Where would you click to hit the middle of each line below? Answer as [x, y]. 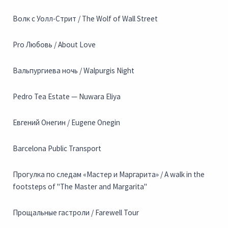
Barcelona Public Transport [57, 149]
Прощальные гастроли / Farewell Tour [76, 213]
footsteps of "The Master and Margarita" [80, 187]
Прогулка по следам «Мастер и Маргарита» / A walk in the [109, 175]
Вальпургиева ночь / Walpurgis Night [74, 71]
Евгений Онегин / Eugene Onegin [66, 123]
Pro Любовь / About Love [54, 45]
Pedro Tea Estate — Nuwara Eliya [67, 97]
